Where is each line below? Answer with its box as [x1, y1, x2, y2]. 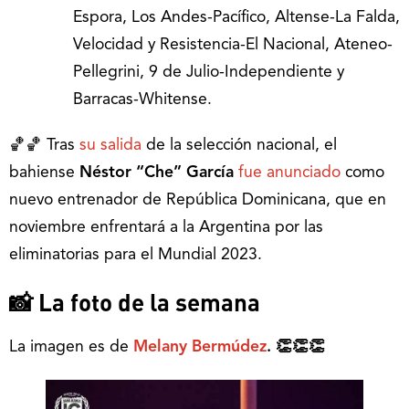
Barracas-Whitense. [73, 92, 212, 109]
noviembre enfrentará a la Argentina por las [9, 220, 323, 236]
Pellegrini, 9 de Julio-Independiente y [73, 65, 344, 81]
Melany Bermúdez [133, 340, 267, 356]
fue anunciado [238, 165, 345, 182]
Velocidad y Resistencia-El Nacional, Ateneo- [73, 37, 393, 54]
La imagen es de [9, 340, 133, 356]
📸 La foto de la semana [9, 287, 260, 318]
